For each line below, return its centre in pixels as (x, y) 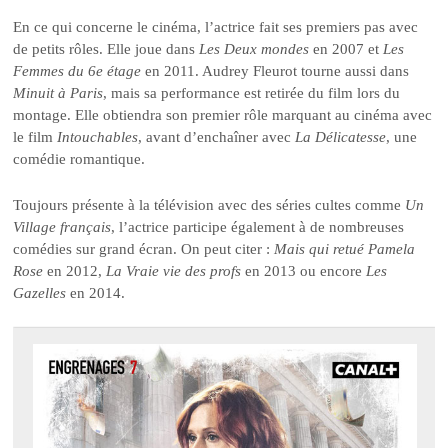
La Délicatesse (341, 136)
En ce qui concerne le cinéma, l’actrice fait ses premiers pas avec (216, 26)
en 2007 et (346, 48)
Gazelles (40, 292)
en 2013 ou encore (304, 270)
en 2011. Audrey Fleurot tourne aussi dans (275, 70)
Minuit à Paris (58, 92)
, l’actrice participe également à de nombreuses (258, 226)
